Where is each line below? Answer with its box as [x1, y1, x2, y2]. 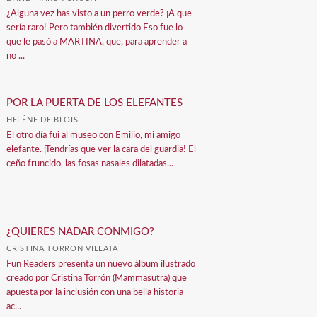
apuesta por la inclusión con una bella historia [6, 287, 184, 297]
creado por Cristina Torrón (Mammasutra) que [6, 273, 188, 283]
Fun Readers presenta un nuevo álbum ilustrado [6, 259, 196, 269]
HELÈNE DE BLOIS [6, 115, 79, 124]
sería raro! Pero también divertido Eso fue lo [6, 23, 183, 33]
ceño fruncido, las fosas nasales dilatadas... [6, 158, 174, 168]
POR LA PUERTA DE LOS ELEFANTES [6, 97, 183, 108]
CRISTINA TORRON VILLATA [6, 244, 119, 253]
